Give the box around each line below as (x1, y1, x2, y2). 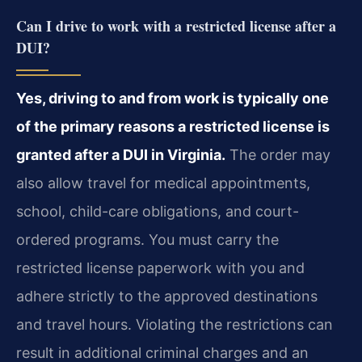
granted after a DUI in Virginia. (16, 146, 225, 164)
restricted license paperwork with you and (16, 259, 305, 277)
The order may (225, 146, 330, 164)
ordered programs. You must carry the (16, 231, 279, 249)
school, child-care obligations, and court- (16, 203, 299, 221)
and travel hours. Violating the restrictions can (16, 316, 333, 334)
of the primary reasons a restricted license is (16, 118, 330, 136)
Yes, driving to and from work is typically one (16, 90, 329, 107)
